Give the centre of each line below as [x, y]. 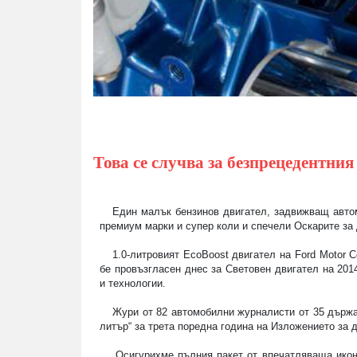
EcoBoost [206, 255]
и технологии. [133, 284]
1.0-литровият [148, 255]
